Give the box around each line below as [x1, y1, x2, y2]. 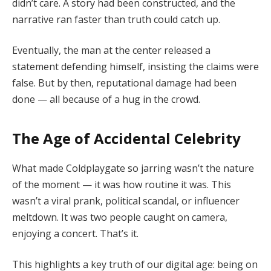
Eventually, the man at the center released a [12, 44, 211, 57]
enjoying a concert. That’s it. [12, 226, 139, 240]
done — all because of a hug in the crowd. [12, 93, 200, 106]
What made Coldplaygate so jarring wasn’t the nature [12, 161, 254, 175]
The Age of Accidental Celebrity [12, 128, 241, 148]
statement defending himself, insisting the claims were [12, 60, 259, 74]
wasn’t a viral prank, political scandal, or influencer [12, 194, 240, 207]
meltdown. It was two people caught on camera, [12, 210, 227, 224]
